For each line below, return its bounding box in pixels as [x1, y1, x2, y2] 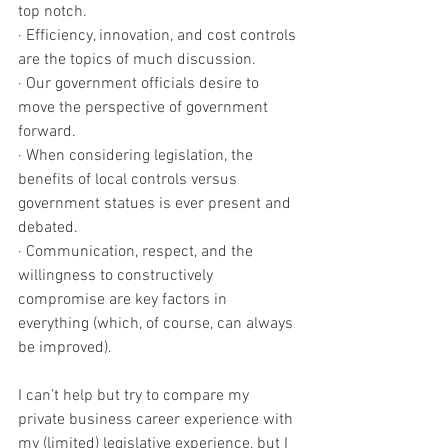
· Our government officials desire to [18, 74, 263, 95]
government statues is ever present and [18, 194, 295, 215]
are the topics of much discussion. [18, 50, 260, 71]
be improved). [18, 338, 116, 359]
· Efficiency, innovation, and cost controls [18, 26, 300, 47]
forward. [18, 122, 80, 143]
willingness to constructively [18, 266, 217, 287]
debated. [18, 218, 78, 239]
